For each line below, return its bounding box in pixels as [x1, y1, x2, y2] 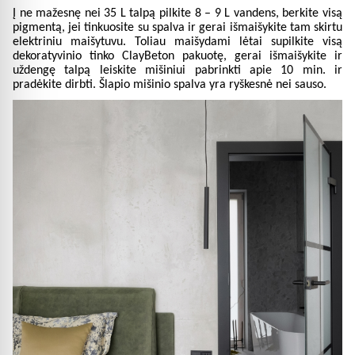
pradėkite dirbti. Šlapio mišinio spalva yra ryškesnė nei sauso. [13, 78, 326, 91]
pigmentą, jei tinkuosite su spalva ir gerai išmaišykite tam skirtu [13, 21, 342, 34]
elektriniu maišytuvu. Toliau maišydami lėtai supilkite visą [13, 35, 342, 48]
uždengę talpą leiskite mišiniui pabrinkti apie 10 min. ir [13, 63, 342, 77]
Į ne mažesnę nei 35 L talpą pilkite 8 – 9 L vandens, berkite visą [13, 6, 342, 20]
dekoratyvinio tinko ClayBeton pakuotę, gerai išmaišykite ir [13, 49, 342, 63]
